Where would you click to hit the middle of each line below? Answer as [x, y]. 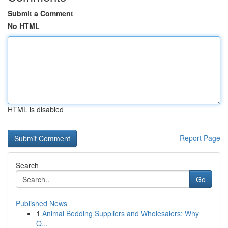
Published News [41, 203]
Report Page [200, 138]
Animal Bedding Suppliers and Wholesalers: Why [121, 213]
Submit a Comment [40, 13]
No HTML [24, 26]
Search [27, 165]
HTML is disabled [36, 109]
